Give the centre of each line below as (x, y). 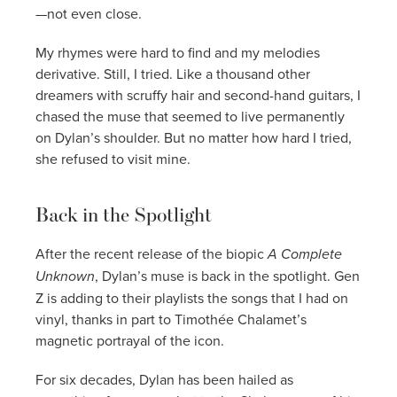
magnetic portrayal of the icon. (130, 340)
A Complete (305, 253)
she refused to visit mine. (113, 158)
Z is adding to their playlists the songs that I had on (192, 297)
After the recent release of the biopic (152, 253)
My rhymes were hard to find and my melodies (178, 52)
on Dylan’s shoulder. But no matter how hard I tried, (194, 137)
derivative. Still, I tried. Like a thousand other (173, 73)
